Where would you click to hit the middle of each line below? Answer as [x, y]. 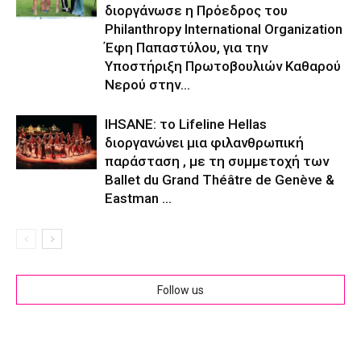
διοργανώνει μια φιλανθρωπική [204, 143]
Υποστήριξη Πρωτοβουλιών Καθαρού [223, 66]
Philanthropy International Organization [224, 29]
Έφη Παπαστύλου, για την [186, 48]
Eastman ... [138, 199]
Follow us [180, 290]
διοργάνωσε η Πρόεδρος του [196, 11]
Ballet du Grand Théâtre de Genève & [220, 180]
